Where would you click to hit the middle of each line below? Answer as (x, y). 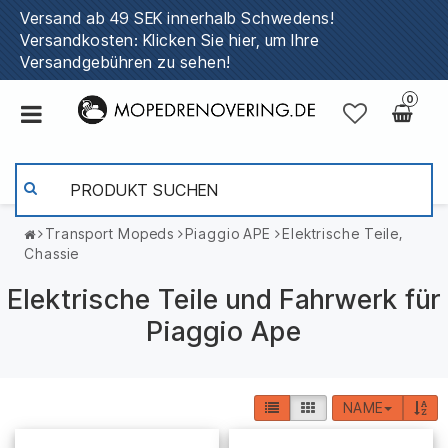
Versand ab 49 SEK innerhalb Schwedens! (177, 18)
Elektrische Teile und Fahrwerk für (224, 299)
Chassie (52, 253)
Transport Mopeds (109, 233)
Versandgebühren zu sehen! (125, 62)
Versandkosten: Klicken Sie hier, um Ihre (169, 40)
